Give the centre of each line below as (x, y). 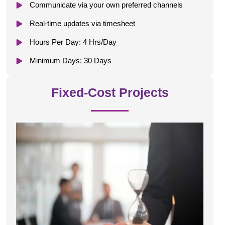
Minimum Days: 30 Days (71, 61)
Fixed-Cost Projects (110, 93)
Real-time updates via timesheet (83, 24)
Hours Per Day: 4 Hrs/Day (73, 42)
